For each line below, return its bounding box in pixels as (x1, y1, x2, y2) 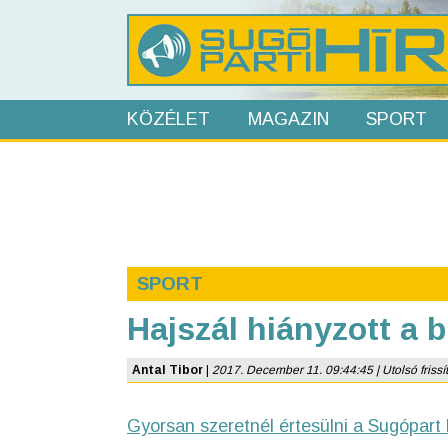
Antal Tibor (132, 363, 203, 377)
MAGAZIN (247, 109, 329, 129)
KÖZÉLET (127, 109, 210, 129)
